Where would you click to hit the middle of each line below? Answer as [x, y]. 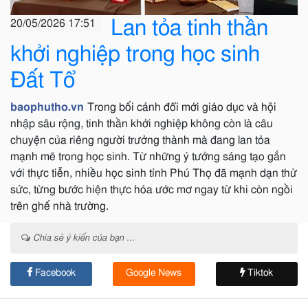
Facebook [54, 273]
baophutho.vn [47, 107]
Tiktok [259, 273]
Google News [154, 273]
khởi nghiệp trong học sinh [135, 54]
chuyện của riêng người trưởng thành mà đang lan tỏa [140, 140]
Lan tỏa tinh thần [190, 28]
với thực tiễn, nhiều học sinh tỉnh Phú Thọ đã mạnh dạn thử [154, 173]
